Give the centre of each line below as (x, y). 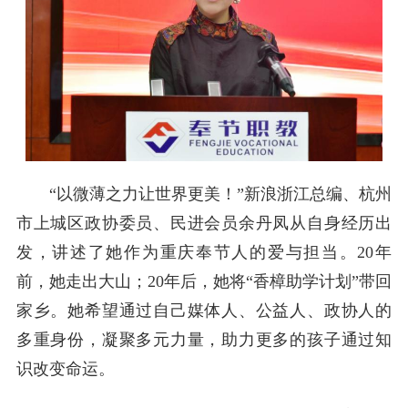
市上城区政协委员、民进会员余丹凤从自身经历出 (204, 223)
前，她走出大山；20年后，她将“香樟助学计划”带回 (204, 281)
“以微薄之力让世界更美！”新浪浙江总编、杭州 (220, 194)
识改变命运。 (65, 368)
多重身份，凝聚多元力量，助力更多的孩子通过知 (204, 339)
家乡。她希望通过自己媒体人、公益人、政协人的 (204, 310)
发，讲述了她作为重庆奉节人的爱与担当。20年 (204, 252)
